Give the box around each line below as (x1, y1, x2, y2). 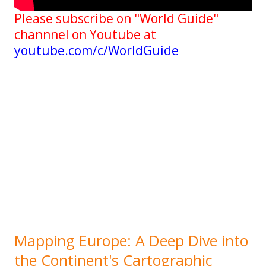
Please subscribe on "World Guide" (14, 10, 218, 27)
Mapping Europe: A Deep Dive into (14, 230, 248, 251)
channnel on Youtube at (14, 26, 156, 43)
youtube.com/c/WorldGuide (14, 42, 179, 59)
